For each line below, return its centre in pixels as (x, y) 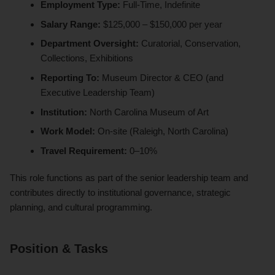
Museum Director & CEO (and (162, 77)
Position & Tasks (59, 248)
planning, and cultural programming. (81, 207)
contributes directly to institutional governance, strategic (120, 192)
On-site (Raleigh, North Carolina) (162, 131)
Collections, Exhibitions (87, 58)
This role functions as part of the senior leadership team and (129, 177)
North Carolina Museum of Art (148, 112)
